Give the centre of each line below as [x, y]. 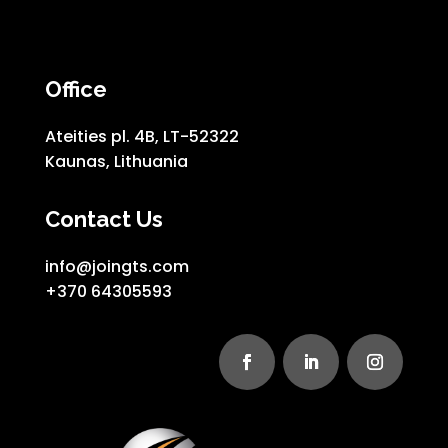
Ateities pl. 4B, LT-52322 [141, 136]
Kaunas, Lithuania [116, 161]
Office [75, 88]
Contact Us [103, 218]
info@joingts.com [116, 266]
